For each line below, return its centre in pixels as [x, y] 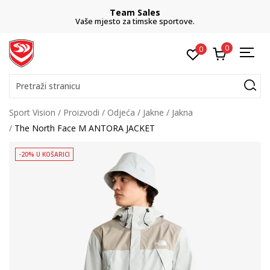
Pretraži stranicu [48, 86]
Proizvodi [81, 112]
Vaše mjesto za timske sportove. [135, 21]
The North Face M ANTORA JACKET [85, 128]
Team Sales [135, 12]
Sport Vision [32, 112]
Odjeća [121, 112]
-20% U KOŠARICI [44, 154]
